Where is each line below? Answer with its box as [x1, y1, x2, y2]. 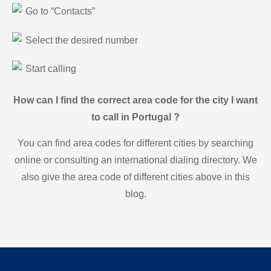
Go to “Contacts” [25, 6, 95, 17]
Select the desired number [25, 34, 138, 45]
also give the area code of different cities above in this [21, 171, 250, 182]
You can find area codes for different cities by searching [18, 137, 253, 148]
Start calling [25, 63, 76, 74]
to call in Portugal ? [91, 112, 180, 123]
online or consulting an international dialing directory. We [14, 154, 257, 165]
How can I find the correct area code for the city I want [13, 95, 258, 106]
